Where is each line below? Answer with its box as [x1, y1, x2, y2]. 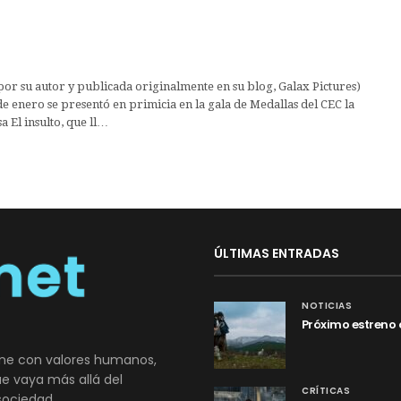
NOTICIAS [302, 298, 352, 312]
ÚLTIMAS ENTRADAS [214, 243, 339, 262]
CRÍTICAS [302, 383, 350, 397]
